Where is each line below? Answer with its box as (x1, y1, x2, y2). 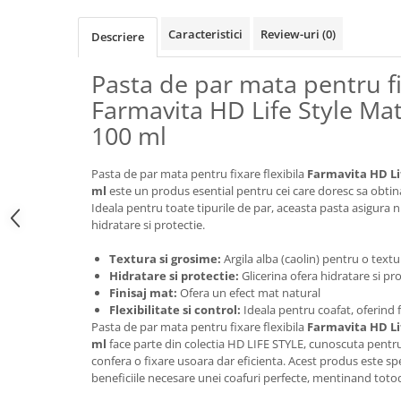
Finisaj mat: (109, 285, 177, 302)
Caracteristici (168, 26, 243, 43)
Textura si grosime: (109, 251, 221, 268)
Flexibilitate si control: (109, 302, 241, 319)
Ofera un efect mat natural (177, 285, 320, 302)
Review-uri (260, 26, 322, 43)
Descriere (91, 29, 144, 46)
